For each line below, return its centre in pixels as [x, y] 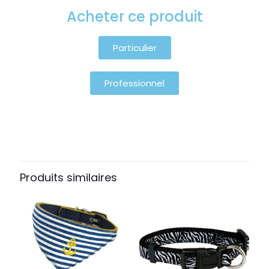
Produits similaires [68, 178]
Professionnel [134, 83]
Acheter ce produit [134, 17]
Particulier [134, 48]
